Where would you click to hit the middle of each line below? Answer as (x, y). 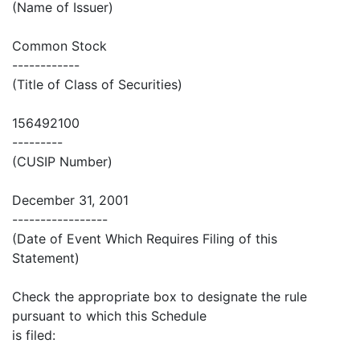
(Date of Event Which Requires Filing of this (145, 239)
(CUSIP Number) (62, 162)
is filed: (34, 335)
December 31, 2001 (70, 200)
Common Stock (59, 46)
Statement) (46, 258)
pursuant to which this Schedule (109, 316)
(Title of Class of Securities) (97, 85)
